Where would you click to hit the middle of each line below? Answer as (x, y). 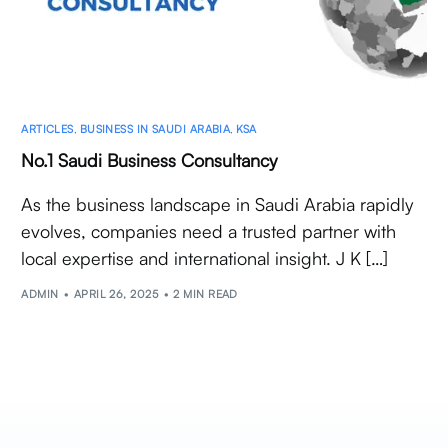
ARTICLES (47, 129)
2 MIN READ (205, 293)
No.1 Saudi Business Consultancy (149, 160)
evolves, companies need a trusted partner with (209, 231)
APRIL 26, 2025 (116, 293)
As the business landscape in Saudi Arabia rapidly (217, 204)
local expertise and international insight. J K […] (205, 258)
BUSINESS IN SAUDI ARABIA (155, 129)
